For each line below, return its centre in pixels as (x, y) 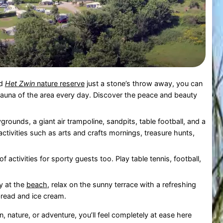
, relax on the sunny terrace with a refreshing (121, 185)
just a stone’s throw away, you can (143, 84)
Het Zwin (20, 84)
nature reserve (59, 84)
